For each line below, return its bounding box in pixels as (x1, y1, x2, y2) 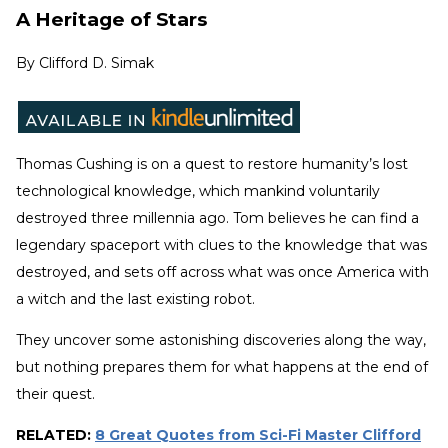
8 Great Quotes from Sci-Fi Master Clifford (95, 425, 421, 444)
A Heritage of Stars (16, 7, 207, 31)
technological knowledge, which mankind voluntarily (16, 181, 380, 200)
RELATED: (16, 425, 95, 444)
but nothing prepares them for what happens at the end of (16, 357, 428, 376)
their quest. (16, 384, 99, 403)
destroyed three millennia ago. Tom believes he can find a (16, 208, 419, 227)
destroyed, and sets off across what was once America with (16, 262, 429, 281)
